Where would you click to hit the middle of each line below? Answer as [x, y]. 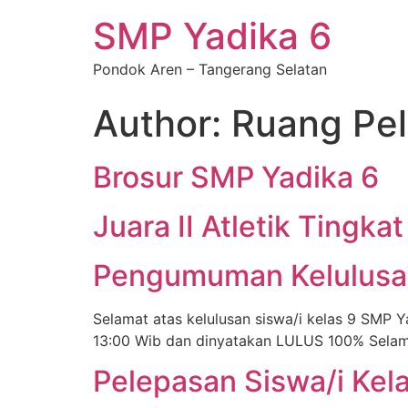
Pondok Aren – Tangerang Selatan [210, 69]
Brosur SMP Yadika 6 [236, 177]
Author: [162, 123]
